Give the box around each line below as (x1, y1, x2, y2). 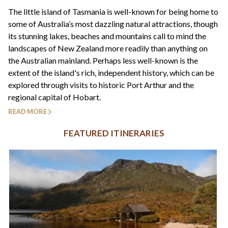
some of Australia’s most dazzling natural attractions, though (8, 19, 218, 29)
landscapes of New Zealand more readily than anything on (8, 43, 208, 53)
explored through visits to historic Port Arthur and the (8, 80, 194, 90)
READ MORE (8, 107, 47, 116)
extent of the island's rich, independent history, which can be (8, 68, 214, 78)
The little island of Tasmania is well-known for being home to (8, 7, 218, 17)
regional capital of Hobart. (8, 92, 101, 102)
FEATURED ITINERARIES (64, 127, 164, 138)
